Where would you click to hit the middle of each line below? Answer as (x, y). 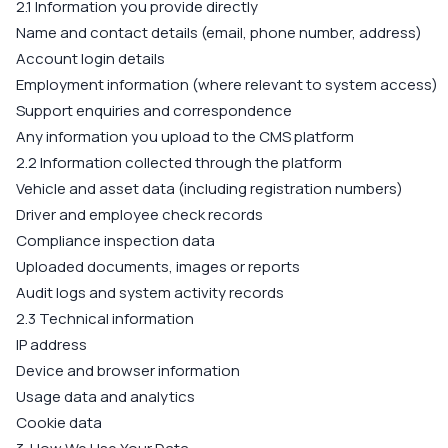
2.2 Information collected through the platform (179, 162)
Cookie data (59, 422)
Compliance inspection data (115, 240)
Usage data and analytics (105, 396)
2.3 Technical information (105, 318)
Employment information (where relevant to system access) (227, 84)
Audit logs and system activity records (150, 292)
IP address (51, 344)
